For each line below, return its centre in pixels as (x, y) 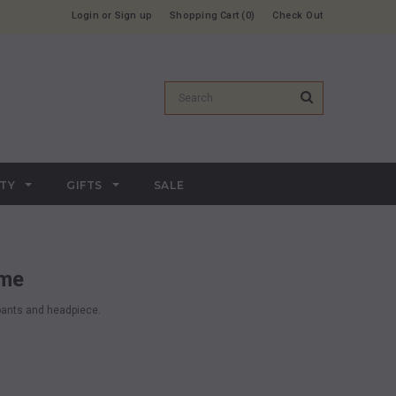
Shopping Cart (205, 15)
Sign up (133, 15)
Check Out (298, 15)
